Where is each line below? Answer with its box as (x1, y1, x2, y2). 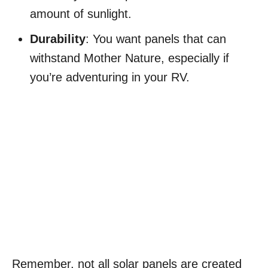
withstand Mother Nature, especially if (30, 51, 229, 65)
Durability (30, 32, 86, 46)
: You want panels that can (86, 32, 226, 46)
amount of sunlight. (30, 7, 132, 21)
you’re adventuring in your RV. (30, 71, 190, 84)
